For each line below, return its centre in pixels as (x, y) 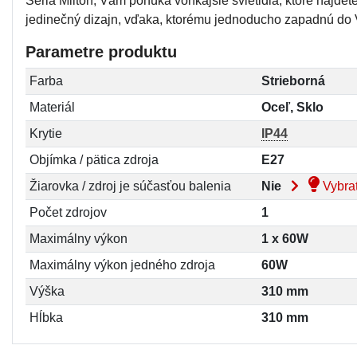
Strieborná (293, 80)
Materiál (52, 107)
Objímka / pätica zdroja (94, 159)
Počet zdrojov (68, 212)
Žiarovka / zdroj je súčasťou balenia (130, 186)
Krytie (45, 133)
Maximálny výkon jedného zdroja (122, 265)
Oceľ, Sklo (292, 107)
